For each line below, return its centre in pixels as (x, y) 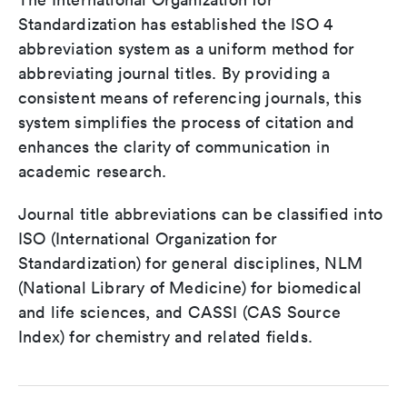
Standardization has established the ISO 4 (176, 24)
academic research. (93, 171)
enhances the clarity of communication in (174, 147)
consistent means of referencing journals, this (190, 98)
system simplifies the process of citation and (187, 122)
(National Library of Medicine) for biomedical (190, 288)
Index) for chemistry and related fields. (166, 337)
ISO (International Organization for (148, 238)
